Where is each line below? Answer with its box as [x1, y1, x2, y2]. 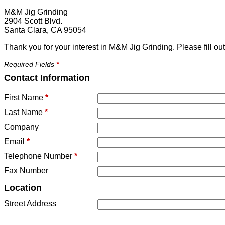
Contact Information [4, 73, 90, 83]
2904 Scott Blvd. [4, 17, 62, 25]
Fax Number [4, 166, 48, 175]
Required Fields [4, 60, 56, 68]
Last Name [4, 108, 45, 117]
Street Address [4, 199, 56, 208]
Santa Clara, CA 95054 [4, 26, 86, 34]
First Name [4, 93, 45, 102]
